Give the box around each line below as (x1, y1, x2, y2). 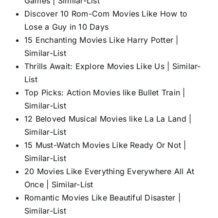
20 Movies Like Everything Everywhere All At (24, 166, 195, 176)
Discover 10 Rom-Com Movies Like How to (24, 8, 188, 18)
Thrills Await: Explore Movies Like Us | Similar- (24, 61, 201, 71)
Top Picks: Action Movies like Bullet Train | (24, 87, 185, 97)
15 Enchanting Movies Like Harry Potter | (24, 35, 179, 45)
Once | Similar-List (24, 179, 93, 189)
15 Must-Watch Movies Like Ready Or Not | (24, 140, 186, 150)
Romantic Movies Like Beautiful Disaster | (24, 192, 181, 202)
